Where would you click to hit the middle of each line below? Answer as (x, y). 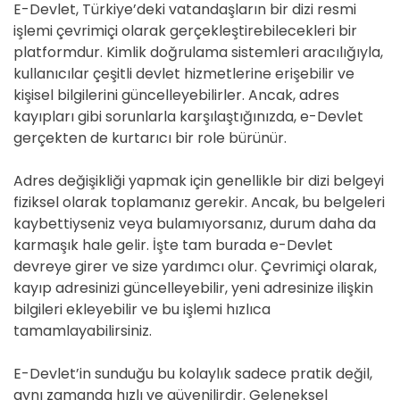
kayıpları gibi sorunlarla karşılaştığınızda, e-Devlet (188, 117)
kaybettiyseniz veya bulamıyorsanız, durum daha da (195, 224)
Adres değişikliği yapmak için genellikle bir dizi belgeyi (199, 181)
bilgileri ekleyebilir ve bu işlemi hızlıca (142, 309)
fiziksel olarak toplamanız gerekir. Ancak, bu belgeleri (199, 202)
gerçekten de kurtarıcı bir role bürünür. (150, 138)
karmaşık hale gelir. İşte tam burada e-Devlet (173, 245)
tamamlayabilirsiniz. (83, 331)
